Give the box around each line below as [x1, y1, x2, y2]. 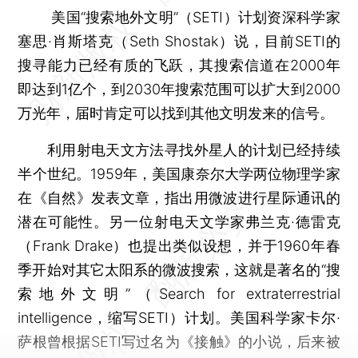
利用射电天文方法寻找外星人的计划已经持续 [18, 141, 340, 158]
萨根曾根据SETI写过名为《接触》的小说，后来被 [18, 332, 340, 350]
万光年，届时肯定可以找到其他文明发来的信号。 [18, 104, 335, 121]
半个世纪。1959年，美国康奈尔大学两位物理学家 [18, 165, 340, 182]
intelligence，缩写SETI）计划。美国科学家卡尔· [18, 308, 340, 326]
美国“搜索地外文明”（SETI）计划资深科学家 [18, 8, 340, 26]
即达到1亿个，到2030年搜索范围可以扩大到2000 [18, 80, 340, 97]
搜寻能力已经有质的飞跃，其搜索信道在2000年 [18, 56, 340, 74]
